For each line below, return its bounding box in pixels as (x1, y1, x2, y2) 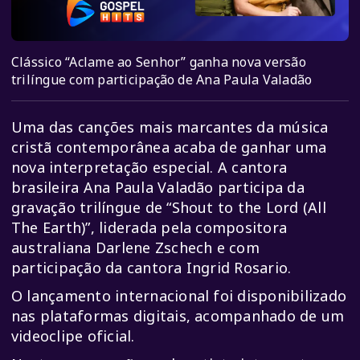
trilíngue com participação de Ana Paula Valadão (11, 71, 313, 89)
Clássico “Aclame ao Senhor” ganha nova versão (11, 53, 306, 72)
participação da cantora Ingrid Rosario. (11, 258, 292, 278)
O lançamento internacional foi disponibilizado (11, 286, 347, 306)
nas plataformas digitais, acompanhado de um (11, 306, 345, 326)
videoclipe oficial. (11, 326, 135, 346)
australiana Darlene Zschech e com (11, 238, 260, 258)
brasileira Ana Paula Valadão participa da (11, 178, 305, 198)
